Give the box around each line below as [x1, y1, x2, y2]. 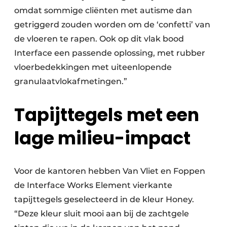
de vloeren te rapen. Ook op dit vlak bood [14, 34, 184, 44]
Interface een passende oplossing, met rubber [14, 48, 205, 58]
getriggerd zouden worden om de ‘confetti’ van [14, 20, 210, 29]
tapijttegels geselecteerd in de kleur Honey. [14, 195, 194, 205]
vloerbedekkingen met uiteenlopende [14, 62, 172, 72]
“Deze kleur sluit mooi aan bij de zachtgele [14, 209, 189, 219]
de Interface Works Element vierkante [14, 180, 172, 191]
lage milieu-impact [14, 126, 191, 151]
